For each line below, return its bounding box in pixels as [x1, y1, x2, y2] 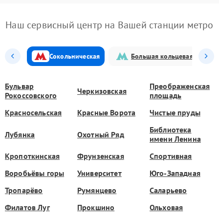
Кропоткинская [5, 151, 60, 161]
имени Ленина [150, 134, 201, 144]
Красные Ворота [77, 108, 136, 117]
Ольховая [150, 202, 183, 212]
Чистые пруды [150, 108, 200, 117]
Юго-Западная [150, 168, 200, 178]
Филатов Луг [5, 202, 50, 212]
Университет [77, 168, 122, 178]
